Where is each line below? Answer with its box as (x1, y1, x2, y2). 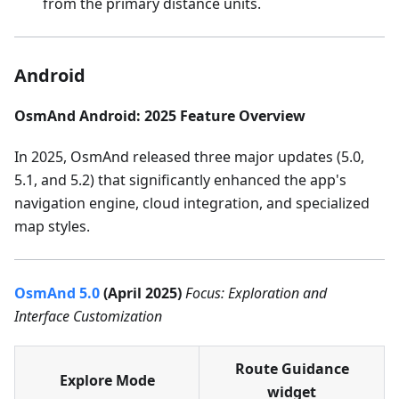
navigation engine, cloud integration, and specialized (14, 192, 370, 213)
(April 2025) (100, 282, 182, 303)
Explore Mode (59, 370, 155, 390)
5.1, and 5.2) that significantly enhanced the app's (14, 169, 346, 190)
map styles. (14, 216, 90, 236)
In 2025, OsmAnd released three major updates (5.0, (14, 146, 364, 167)
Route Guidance (234, 358, 349, 379)
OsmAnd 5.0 (14, 282, 100, 303)
